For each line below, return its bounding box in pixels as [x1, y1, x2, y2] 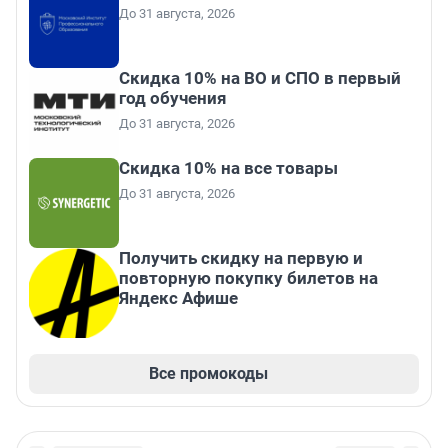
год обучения [119, 88, 227, 109]
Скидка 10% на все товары [119, 158, 338, 179]
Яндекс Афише [119, 288, 238, 309]
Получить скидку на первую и [119, 248, 363, 269]
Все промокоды [148, 364, 268, 384]
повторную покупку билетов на [119, 268, 378, 289]
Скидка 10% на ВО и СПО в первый [119, 68, 401, 89]
